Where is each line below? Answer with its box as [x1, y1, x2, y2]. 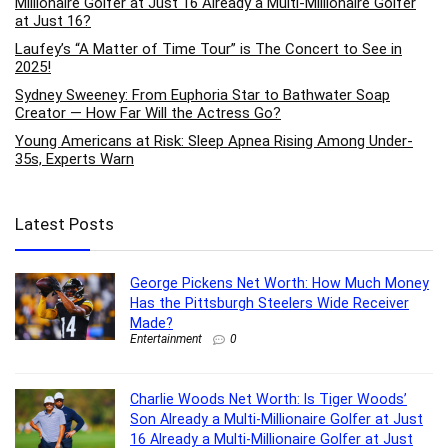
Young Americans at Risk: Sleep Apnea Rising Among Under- [15, 132, 413, 151]
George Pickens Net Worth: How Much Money [130, 275, 429, 292]
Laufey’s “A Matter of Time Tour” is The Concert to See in [15, 40, 402, 59]
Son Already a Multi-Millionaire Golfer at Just [130, 410, 423, 427]
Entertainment [130, 332, 202, 347]
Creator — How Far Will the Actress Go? [15, 104, 281, 123]
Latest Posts [15, 214, 114, 235]
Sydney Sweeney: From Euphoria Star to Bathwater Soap [15, 86, 390, 105]
